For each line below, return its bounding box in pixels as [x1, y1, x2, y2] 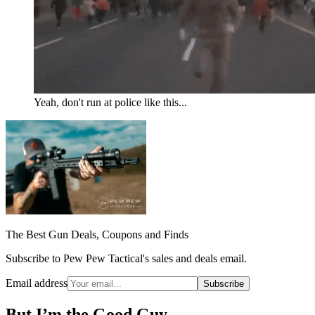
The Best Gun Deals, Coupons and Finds [6, 228, 188, 240]
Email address [6, 276, 67, 289]
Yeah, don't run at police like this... [34, 96, 187, 108]
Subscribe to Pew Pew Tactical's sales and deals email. [6, 252, 247, 264]
